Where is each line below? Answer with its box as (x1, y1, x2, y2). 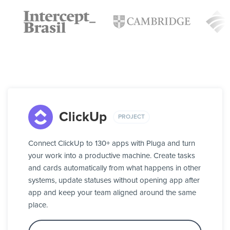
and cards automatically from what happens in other (28, 164, 201, 172)
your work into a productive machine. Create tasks (28, 152, 195, 160)
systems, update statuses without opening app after (28, 177, 200, 185)
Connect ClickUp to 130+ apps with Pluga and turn (28, 140, 195, 148)
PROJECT (118, 113, 145, 120)
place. (28, 201, 48, 209)
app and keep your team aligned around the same (28, 189, 196, 197)
